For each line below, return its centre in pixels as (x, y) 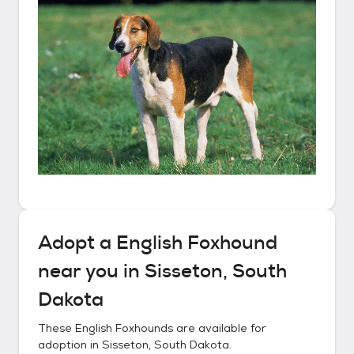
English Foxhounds (124, 328)
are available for (220, 328)
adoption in (70, 345)
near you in (91, 271)
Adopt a (77, 243)
